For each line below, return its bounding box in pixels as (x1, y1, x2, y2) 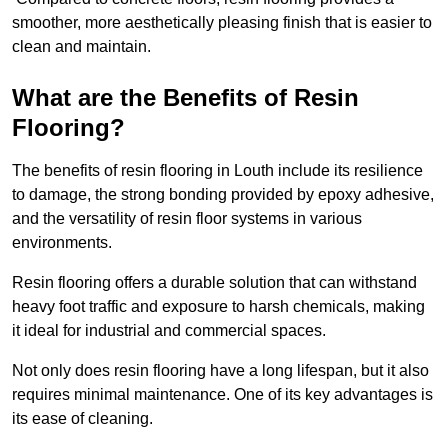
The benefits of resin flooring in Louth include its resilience (12, 162, 423, 180)
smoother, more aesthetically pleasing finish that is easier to (12, 14, 432, 32)
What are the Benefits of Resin (12, 84, 359, 112)
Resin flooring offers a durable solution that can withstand (12, 274, 417, 292)
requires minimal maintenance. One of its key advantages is (12, 386, 433, 404)
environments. (12, 234, 112, 252)
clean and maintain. (12, 38, 151, 56)
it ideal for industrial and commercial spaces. (12, 322, 330, 340)
